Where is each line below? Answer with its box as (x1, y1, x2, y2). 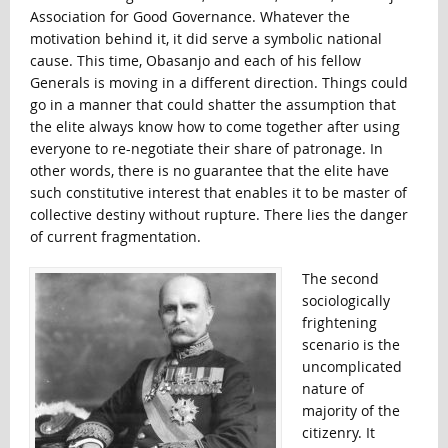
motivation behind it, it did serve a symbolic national (29, 28, 382, 48)
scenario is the (301, 334, 400, 354)
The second (301, 268, 379, 288)
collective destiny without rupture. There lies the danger (29, 204, 408, 224)
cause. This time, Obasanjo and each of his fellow (29, 50, 361, 70)
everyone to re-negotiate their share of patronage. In (29, 138, 383, 158)
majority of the (301, 400, 400, 420)
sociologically (301, 290, 390, 310)
